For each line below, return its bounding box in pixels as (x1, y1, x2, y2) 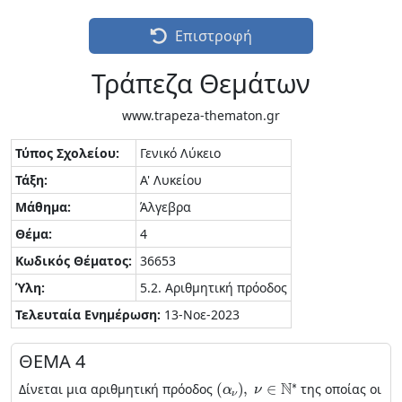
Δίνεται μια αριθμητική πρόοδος (19, 380, 216, 398)
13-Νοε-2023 (161, 306, 240, 323)
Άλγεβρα (140, 198, 191, 215)
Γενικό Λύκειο (140, 144, 221, 162)
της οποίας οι (297, 380, 382, 398)
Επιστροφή (175, 26, 252, 46)
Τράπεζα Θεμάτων (92, 66, 310, 100)
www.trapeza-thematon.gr (122, 107, 280, 124)
